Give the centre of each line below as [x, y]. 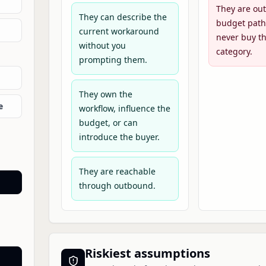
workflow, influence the [125, 108]
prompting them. [113, 60]
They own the [106, 94]
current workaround [119, 31]
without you [102, 45]
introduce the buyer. [119, 137]
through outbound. [117, 186]
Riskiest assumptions [148, 253]
